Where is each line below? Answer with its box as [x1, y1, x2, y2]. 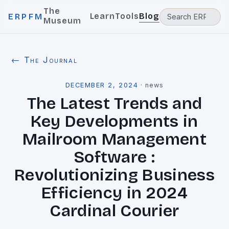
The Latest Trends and [27, 94, 202, 113]
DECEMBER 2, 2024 [65, 81, 139, 89]
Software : [74, 147, 155, 167]
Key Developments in [31, 111, 198, 131]
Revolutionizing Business [14, 165, 215, 185]
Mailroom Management [22, 129, 207, 149]
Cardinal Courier [50, 201, 179, 221]
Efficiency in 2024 [41, 183, 188, 203]
